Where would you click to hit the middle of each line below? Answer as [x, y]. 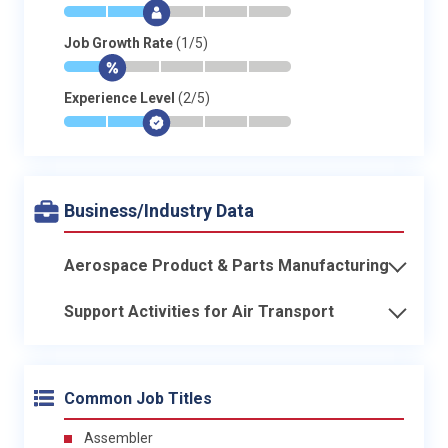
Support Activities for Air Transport [199, 311]
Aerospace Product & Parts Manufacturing [226, 265]
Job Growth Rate [120, 42]
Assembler [118, 437]
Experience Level [121, 97]
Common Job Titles [138, 398]
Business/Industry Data [159, 210]
